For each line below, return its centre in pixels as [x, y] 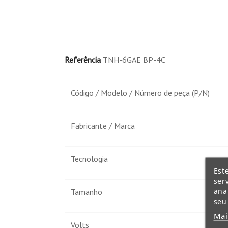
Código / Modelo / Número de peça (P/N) [140, 93]
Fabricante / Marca [103, 126]
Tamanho [87, 192]
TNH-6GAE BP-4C [134, 60]
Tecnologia [89, 159]
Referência [83, 60]
